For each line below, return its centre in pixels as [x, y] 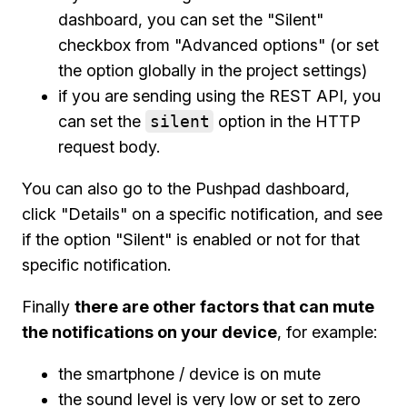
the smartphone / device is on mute [189, 374]
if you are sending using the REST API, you [219, 96]
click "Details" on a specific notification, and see [202, 214]
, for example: [327, 332]
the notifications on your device [149, 332]
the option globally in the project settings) [213, 70]
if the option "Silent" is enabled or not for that [191, 239]
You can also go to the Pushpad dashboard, [186, 189]
